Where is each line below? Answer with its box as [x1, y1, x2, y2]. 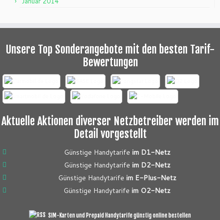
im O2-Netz [132, 185, 170, 195]
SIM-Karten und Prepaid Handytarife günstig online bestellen [48, 212, 191, 219]
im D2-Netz [132, 160, 170, 170]
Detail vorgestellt [73, 127, 147, 140]
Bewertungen [82, 55, 138, 69]
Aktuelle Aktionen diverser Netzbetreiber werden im [1, 114, 219, 128]
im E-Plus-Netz [126, 172, 176, 183]
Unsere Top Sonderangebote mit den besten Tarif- [5, 42, 215, 56]
